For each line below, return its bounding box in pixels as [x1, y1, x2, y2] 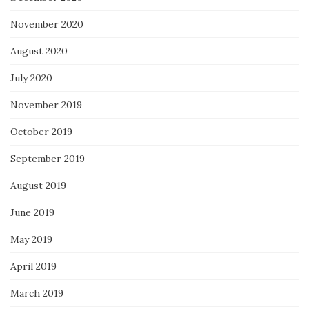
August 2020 [10, 45, 68, 58]
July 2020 [10, 72, 52, 85]
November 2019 [10, 99, 82, 112]
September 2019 [10, 152, 85, 166]
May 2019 [10, 233, 52, 246]
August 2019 [10, 179, 66, 192]
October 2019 [10, 126, 72, 139]
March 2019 [10, 287, 63, 300]
